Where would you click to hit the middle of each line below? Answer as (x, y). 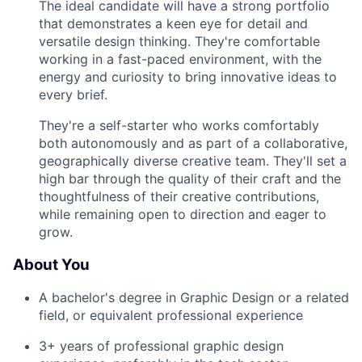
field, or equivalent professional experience (171, 316)
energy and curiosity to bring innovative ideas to (188, 76)
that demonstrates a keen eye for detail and (173, 23)
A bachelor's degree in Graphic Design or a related (194, 298)
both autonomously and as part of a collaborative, (193, 143)
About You (51, 264)
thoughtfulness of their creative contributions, (179, 196)
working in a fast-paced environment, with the (180, 59)
